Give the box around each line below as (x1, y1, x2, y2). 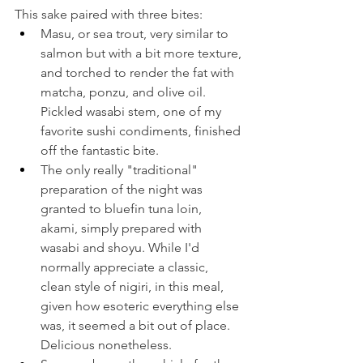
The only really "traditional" (41, 161, 201, 177)
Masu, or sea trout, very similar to (41, 25, 232, 41)
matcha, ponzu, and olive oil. (41, 83, 209, 100)
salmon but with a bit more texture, (41, 45, 245, 61)
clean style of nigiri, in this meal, (41, 278, 227, 294)
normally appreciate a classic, (41, 258, 211, 275)
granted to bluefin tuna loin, (41, 200, 205, 216)
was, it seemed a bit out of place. (41, 317, 233, 333)
